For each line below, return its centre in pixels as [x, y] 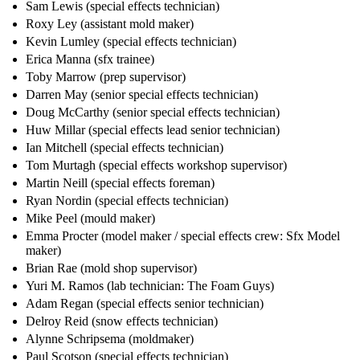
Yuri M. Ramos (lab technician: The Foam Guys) [150, 286]
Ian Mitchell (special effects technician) [125, 148]
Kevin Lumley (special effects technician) [131, 42]
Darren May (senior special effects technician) [142, 95]
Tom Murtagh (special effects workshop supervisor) [156, 166]
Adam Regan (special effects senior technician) [145, 304]
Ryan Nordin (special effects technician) [127, 201]
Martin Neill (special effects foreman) [120, 183]
